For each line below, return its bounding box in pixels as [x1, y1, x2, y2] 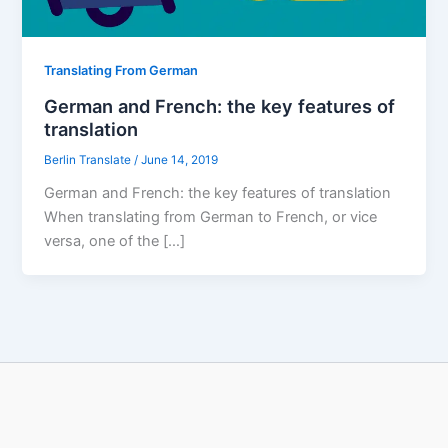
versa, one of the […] [44, 231, 186, 250]
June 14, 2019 [141, 153, 219, 168]
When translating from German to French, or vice [44, 207, 378, 226]
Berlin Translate [44, 153, 135, 168]
